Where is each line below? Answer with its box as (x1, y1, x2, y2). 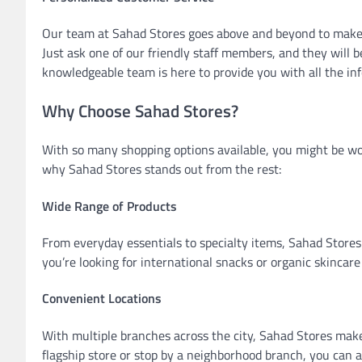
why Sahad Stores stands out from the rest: (42, 159, 281, 179)
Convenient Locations (42, 288, 162, 309)
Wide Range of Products (42, 196, 177, 216)
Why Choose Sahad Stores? (42, 97, 238, 124)
